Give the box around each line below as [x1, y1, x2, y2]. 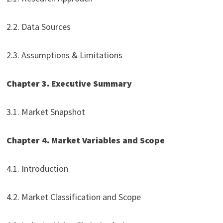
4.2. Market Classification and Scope [6, 191, 141, 203]
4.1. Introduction [6, 163, 68, 175]
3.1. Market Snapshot [6, 106, 85, 118]
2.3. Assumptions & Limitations [6, 49, 122, 61]
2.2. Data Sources [6, 21, 71, 33]
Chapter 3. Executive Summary [6, 78, 132, 90]
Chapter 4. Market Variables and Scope [6, 134, 167, 146]
